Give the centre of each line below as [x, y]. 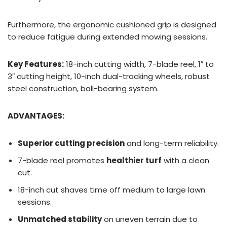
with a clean [185, 160]
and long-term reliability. [172, 143]
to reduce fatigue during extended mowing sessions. [107, 36]
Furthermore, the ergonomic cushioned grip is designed [112, 24]
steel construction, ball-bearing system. [83, 88]
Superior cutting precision [71, 143]
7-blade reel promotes [62, 160]
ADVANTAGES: [36, 116]
